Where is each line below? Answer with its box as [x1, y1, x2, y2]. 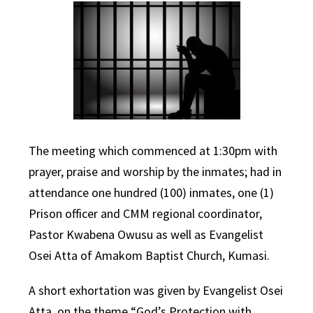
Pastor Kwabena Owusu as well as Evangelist [29, 226, 264, 242]
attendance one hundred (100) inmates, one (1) [29, 184, 275, 201]
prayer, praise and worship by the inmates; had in [29, 163, 282, 180]
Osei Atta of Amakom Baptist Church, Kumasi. [29, 247, 270, 263]
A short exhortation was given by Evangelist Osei [29, 282, 284, 298]
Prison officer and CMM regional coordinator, [29, 205, 263, 221]
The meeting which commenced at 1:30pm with [29, 143, 278, 159]
